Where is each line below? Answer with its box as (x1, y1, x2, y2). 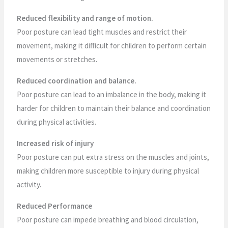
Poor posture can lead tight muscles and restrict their (17, 26, 187, 37)
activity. (17, 179, 42, 189)
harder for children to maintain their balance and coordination (17, 103, 211, 113)
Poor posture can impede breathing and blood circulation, (17, 214, 199, 224)
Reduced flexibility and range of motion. (17, 13, 154, 23)
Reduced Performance (17, 201, 93, 211)
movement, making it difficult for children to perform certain (17, 40, 207, 50)
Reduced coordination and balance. (17, 75, 137, 85)
